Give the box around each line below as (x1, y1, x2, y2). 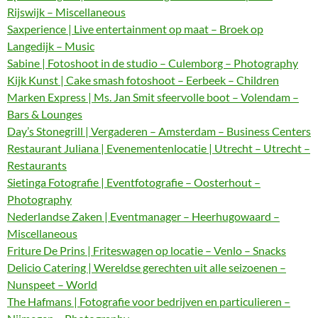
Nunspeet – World (7, 278, 97, 291)
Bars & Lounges (7, 107, 82, 121)
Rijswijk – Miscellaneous (7, 5, 126, 18)
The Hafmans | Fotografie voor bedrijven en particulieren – (7, 295, 290, 308)
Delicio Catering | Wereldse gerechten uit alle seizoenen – (7, 261, 286, 274)
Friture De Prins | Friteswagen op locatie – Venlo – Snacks (7, 243, 286, 257)
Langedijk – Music (7, 39, 94, 53)
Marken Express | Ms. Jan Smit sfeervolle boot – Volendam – (7, 90, 299, 104)
